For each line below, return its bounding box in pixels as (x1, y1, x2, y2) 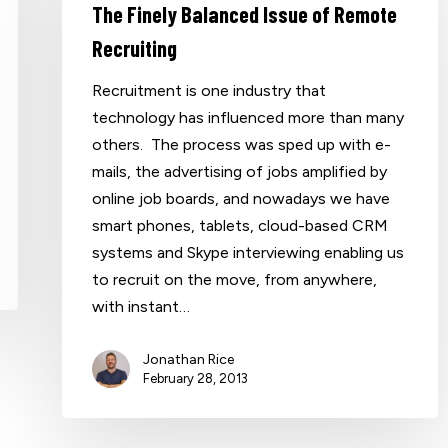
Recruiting (92, 35, 177, 61)
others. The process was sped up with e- (92, 135, 391, 154)
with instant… (92, 297, 190, 316)
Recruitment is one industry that (92, 81, 326, 100)
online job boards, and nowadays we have (92, 189, 390, 208)
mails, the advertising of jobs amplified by (92, 162, 387, 181)
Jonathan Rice (143, 351, 234, 368)
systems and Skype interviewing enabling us (92, 243, 404, 262)
